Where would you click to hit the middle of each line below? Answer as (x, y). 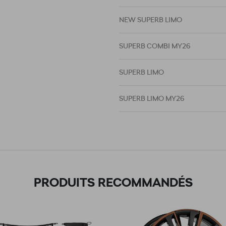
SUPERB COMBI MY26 (155, 46)
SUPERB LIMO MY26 (152, 98)
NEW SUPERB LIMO (151, 20)
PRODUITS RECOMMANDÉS (113, 182)
